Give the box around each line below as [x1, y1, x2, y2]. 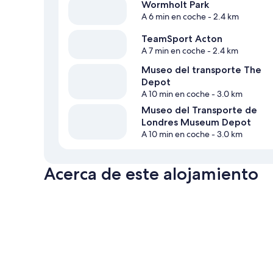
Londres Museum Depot [141, 116, 251, 129]
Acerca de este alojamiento [44, 163, 258, 185]
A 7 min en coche [141, 45, 205, 57]
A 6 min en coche [141, 11, 206, 23]
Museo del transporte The [141, 64, 261, 76]
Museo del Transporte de [141, 104, 257, 116]
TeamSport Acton [141, 33, 222, 45]
